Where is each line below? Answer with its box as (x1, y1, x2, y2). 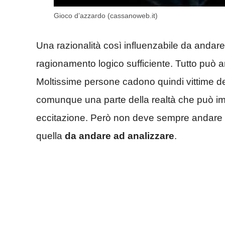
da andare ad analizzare (65, 131, 174, 142)
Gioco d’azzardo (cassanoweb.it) (54, 11, 158, 20)
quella (36, 131, 65, 142)
